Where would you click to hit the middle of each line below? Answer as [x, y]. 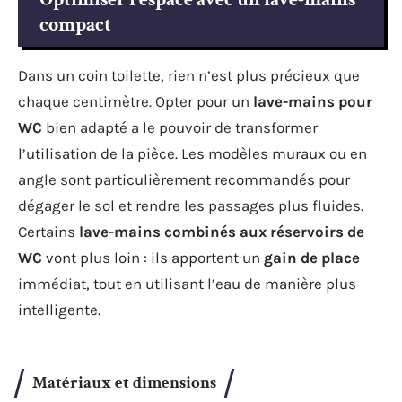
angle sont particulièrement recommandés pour [184, 179]
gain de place [312, 258]
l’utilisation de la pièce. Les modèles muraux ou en [192, 153]
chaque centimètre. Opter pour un [135, 101]
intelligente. [59, 310]
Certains [48, 232]
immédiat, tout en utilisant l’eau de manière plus [187, 284]
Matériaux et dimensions [124, 382]
